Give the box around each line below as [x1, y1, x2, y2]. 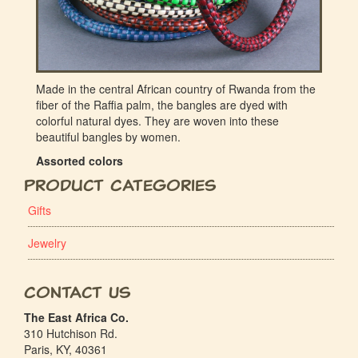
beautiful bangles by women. [36, 129, 181, 145]
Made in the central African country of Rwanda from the [36, 81, 316, 97]
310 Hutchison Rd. [24, 325, 117, 341]
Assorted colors [36, 153, 123, 169]
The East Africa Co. [24, 309, 129, 325]
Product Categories [24, 175, 217, 196]
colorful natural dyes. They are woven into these [36, 113, 279, 129]
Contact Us [24, 282, 131, 303]
